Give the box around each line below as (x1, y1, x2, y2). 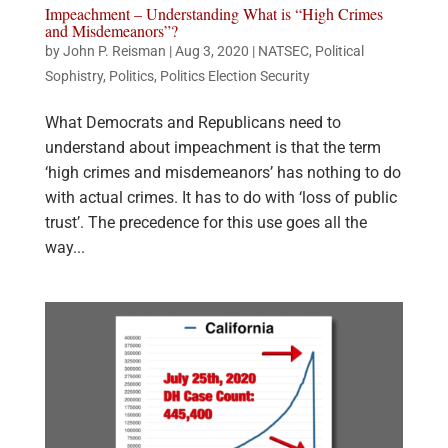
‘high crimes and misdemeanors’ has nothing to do (44, 162, 401, 182)
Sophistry (44, 67, 103, 84)
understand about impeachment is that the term (44, 137, 381, 157)
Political (314, 42, 364, 59)
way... (44, 237, 85, 257)
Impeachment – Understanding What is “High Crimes (44, 2, 383, 24)
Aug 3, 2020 (174, 42, 249, 59)
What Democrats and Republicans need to (44, 112, 341, 132)
